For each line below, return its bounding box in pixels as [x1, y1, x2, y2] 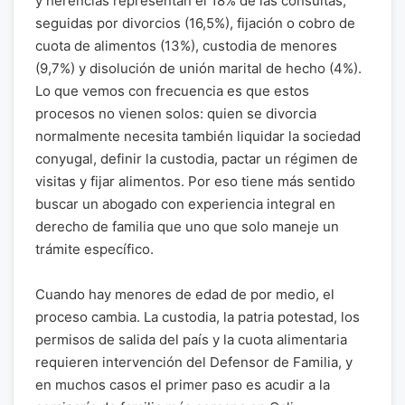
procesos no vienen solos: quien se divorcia [35, 105, 316, 122]
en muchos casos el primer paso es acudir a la [35, 376, 330, 393]
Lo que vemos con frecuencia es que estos [35, 82, 309, 99]
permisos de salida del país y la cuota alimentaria [35, 331, 347, 348]
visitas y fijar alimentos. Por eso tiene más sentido [35, 173, 355, 190]
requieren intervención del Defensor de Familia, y [35, 353, 353, 371]
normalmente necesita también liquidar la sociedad [35, 127, 361, 145]
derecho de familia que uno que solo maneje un [35, 218, 339, 235]
